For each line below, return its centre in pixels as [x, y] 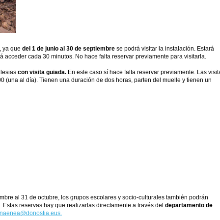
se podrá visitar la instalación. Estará [165, 48]
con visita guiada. [42, 72]
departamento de [189, 206]
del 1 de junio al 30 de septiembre [69, 48]
